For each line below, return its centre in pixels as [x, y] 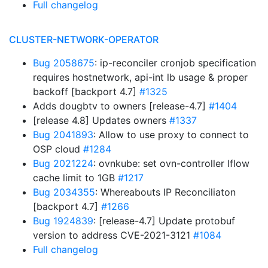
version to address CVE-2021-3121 [113, 235]
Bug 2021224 [63, 163]
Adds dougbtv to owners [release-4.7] [121, 106]
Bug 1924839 [63, 221]
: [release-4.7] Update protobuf [164, 221]
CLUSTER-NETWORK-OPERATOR [84, 39]
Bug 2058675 [64, 63]
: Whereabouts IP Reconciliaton [165, 192]
